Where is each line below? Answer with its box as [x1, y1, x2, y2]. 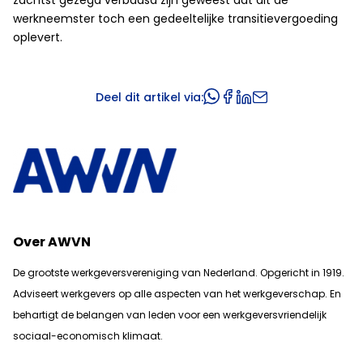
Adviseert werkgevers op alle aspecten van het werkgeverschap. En [13, 287, 341, 301]
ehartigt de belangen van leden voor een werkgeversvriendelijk [19, 308, 327, 322]
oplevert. [13, 29, 62, 46]
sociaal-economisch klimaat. [13, 329, 163, 344]
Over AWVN [13, 233, 91, 252]
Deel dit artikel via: [95, 89, 203, 106]
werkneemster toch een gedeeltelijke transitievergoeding [13, 11, 338, 28]
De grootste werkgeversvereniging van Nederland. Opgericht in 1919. [13, 266, 344, 280]
